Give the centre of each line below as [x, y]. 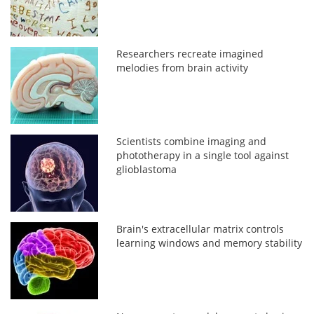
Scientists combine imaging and [192, 141]
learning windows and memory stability [210, 243]
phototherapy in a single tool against [203, 155]
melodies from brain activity [183, 67]
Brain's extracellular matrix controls [200, 228]
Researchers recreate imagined [190, 53]
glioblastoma [147, 169]
